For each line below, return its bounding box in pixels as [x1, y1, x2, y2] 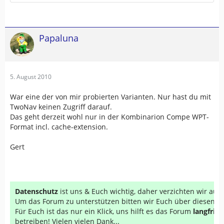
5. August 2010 [10, 72, 51, 81]
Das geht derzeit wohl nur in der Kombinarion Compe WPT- [10, 111, 209, 121]
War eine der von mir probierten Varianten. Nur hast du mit [10, 91, 211, 101]
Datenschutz [15, 186, 58, 196]
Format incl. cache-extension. [10, 121, 108, 131]
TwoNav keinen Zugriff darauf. [10, 101, 112, 111]
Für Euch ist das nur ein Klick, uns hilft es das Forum [15, 206, 193, 216]
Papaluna [39, 31, 78, 44]
